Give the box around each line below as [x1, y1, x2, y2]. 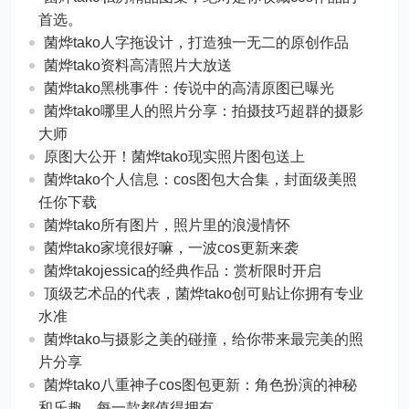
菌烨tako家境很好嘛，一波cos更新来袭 [44, 239, 299, 256]
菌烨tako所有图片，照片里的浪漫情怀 [44, 216, 291, 233]
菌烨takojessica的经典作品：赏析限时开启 [44, 262, 322, 278]
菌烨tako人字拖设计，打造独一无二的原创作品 [44, 34, 350, 50]
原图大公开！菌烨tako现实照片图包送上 [44, 148, 306, 164]
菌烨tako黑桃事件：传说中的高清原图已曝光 [44, 79, 335, 96]
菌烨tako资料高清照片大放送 [44, 57, 233, 73]
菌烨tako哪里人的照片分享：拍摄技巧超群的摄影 [44, 102, 364, 119]
